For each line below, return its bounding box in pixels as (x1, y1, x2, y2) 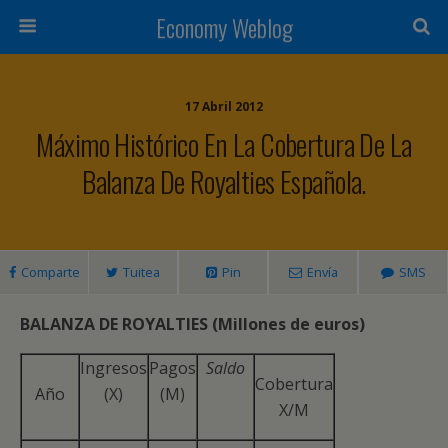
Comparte (20, 263, 80, 281)
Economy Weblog (155, 9, 293, 45)
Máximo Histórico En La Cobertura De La (36, 123, 412, 165)
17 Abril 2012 (185, 98, 263, 115)
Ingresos (80, 357, 147, 379)
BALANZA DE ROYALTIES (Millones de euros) (20, 313, 365, 335)
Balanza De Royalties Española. (82, 160, 366, 202)
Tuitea (123, 263, 160, 281)
